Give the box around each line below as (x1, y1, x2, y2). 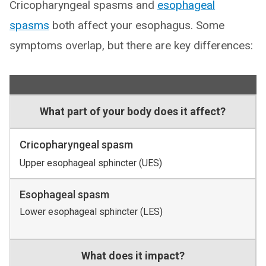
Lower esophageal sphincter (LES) (20, 205, 163, 217)
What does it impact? (81, 249, 185, 262)
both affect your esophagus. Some (49, 18, 224, 32)
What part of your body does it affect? (40, 104, 226, 118)
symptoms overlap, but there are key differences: (9, 38, 253, 52)
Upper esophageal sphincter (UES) (20, 157, 162, 169)
